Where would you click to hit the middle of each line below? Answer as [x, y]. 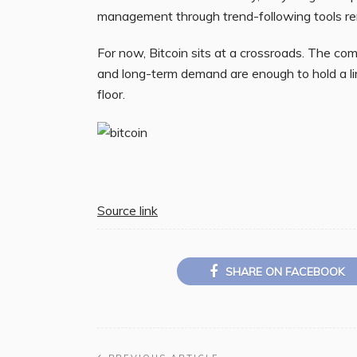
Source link [127, 210]
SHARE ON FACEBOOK [284, 272]
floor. [111, 94]
